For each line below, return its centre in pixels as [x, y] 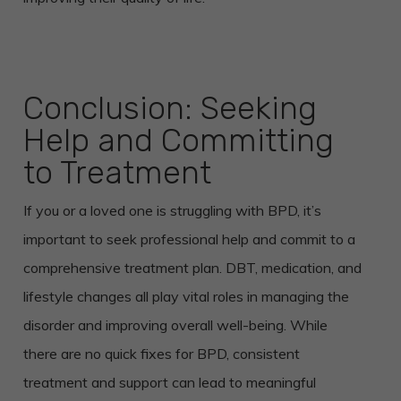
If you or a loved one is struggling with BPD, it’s [172, 210]
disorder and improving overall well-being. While [175, 324]
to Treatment [117, 172]
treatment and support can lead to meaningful [169, 382]
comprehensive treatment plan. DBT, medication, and [192, 267]
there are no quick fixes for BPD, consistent [161, 353]
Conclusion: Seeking [170, 107]
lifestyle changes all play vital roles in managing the [186, 296]
